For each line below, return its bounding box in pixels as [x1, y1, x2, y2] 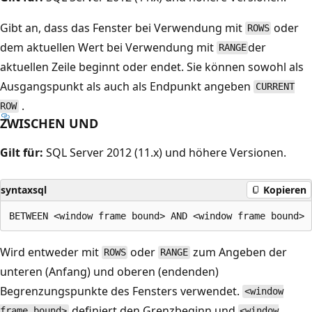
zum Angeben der [189, 244, 287, 260]
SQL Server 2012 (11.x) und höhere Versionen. [43, 144, 286, 160]
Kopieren [263, 183, 306, 196]
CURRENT [255, 81, 295, 93]
